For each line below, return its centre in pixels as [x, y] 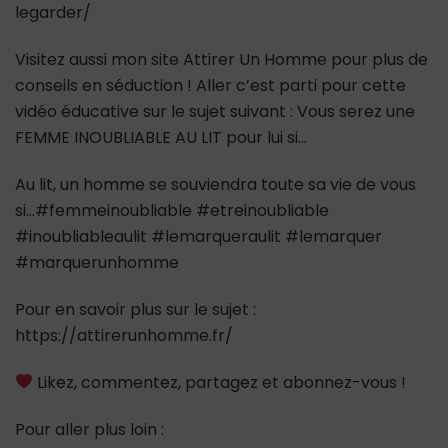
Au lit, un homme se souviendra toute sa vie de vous [215, 184]
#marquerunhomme [97, 262]
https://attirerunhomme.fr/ [124, 335]
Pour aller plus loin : [89, 429]
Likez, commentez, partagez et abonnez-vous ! [220, 382]
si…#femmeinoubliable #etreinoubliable [172, 210]
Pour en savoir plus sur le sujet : [135, 309]
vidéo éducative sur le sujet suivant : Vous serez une [215, 111]
